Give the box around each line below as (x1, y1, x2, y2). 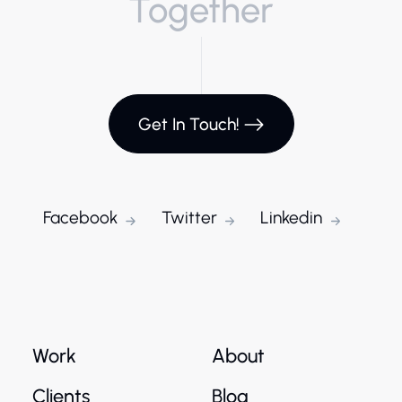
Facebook (42, 207, 118, 229)
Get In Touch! (137, 113, 240, 135)
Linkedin (260, 207, 323, 229)
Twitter (161, 207, 217, 229)
